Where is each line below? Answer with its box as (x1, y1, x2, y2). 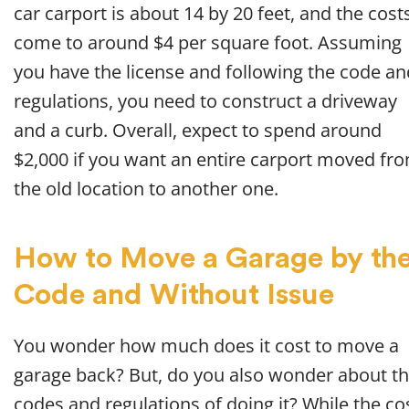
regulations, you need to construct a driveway (14, 89, 397, 114)
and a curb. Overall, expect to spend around (14, 118, 382, 143)
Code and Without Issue (14, 280, 334, 310)
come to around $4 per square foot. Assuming (14, 30, 402, 56)
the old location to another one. (14, 176, 278, 202)
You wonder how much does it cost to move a (14, 333, 399, 359)
